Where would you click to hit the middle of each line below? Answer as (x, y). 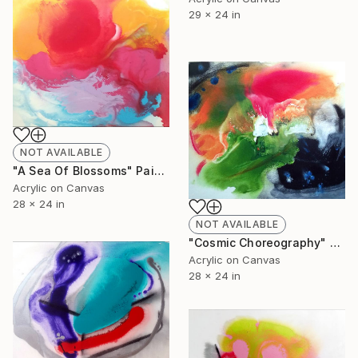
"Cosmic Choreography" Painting (335, 243)
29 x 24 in (215, 15)
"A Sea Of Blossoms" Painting (159, 170)
